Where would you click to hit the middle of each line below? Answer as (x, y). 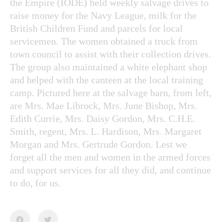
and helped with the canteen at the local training (107, 80)
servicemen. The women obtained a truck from (104, 41)
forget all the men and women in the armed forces (110, 157)
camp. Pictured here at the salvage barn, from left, (111, 92)
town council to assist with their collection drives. (111, 54)
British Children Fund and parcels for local (96, 28)
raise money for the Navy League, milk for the (103, 15)
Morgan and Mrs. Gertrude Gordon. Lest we (98, 144)
